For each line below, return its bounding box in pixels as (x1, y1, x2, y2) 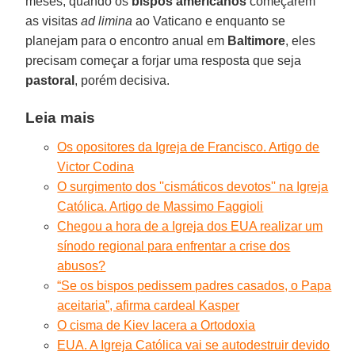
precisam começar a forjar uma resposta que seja (25, 53, 302, 67)
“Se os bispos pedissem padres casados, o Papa (57, 278, 332, 292)
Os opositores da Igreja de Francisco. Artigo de (57, 139, 320, 154)
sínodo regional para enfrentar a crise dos (57, 239, 291, 253)
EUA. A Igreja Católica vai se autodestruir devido (57, 338, 330, 352)
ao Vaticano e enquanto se (132, 13, 286, 28)
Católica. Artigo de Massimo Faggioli (57, 199, 264, 213)
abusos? (57, 258, 106, 273)
